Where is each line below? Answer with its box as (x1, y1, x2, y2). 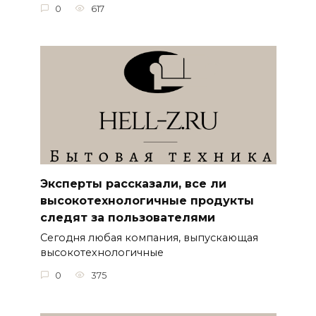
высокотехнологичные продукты (39, 193, 254, 207)
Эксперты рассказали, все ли (39, 176, 226, 190)
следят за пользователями (39, 210, 215, 224)
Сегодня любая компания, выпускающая (39, 231, 258, 245)
